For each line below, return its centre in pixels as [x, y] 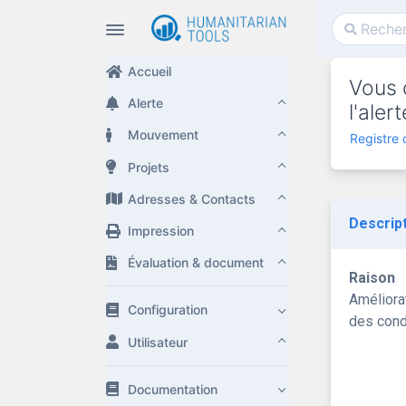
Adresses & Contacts [192, 198]
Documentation [173, 389]
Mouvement [163, 135]
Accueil [150, 72]
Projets [149, 167]
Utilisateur [158, 342]
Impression [161, 231]
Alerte [145, 103]
